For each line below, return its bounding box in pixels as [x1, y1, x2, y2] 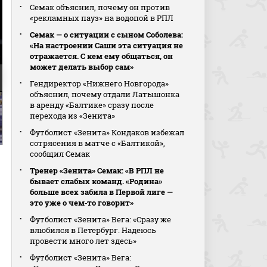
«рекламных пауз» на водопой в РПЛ [30, 13, 174, 23]
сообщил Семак [30, 148, 91, 159]
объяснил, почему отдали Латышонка [30, 89, 180, 100]
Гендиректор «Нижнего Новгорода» [30, 78, 169, 89]
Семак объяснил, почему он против [30, 2, 170, 13]
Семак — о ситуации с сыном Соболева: [30, 29, 184, 40]
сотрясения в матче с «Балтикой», [30, 138, 166, 148]
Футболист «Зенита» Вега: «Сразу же [30, 214, 172, 225]
